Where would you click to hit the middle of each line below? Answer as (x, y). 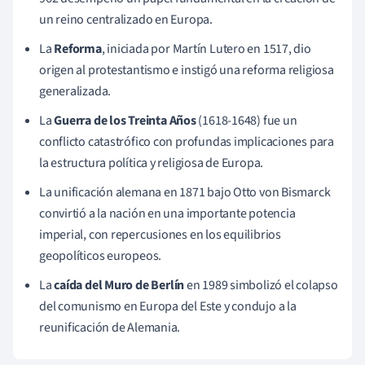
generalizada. (75, 91)
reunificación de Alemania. (110, 327)
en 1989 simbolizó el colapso (261, 285)
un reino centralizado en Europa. (126, 19)
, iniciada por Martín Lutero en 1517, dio (206, 48)
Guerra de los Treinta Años (125, 120)
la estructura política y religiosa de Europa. (152, 163)
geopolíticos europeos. (101, 255)
